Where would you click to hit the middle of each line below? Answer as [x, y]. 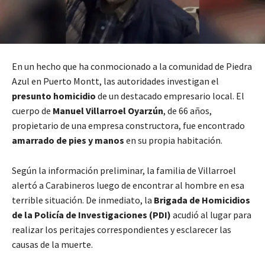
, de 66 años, [188, 111]
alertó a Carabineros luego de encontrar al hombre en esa [128, 185]
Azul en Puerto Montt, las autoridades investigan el [115, 81]
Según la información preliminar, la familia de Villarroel [124, 171]
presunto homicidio [54, 96]
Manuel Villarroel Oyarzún [108, 111]
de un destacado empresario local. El [170, 96]
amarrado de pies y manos [68, 140]
